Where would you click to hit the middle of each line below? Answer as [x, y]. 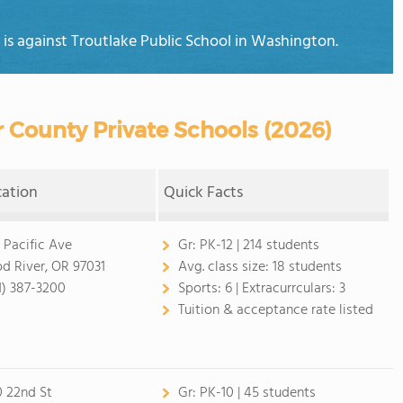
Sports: [201, 289]
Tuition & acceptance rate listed [275, 310]
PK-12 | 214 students [259, 246]
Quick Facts [204, 193]
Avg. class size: [225, 267]
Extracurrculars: [290, 289]
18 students [307, 267]
